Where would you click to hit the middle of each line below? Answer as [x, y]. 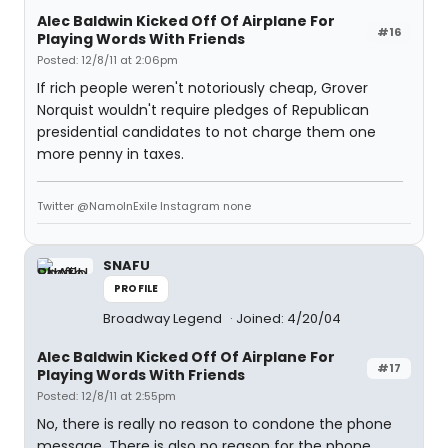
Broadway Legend [164, 318]
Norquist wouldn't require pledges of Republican [203, 110]
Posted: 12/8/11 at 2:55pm [106, 396]
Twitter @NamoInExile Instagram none [144, 206]
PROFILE [136, 288]
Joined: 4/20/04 [288, 318]
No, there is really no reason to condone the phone [214, 424]
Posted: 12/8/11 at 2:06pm [107, 60]
